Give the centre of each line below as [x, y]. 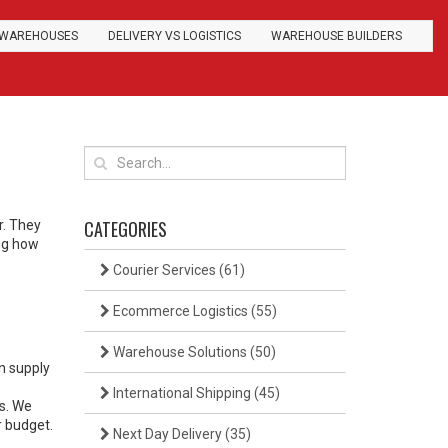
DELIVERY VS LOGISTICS [174, 36]
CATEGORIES [125, 229]
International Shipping [181, 393]
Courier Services [164, 270]
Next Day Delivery [167, 434]
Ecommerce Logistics [180, 311]
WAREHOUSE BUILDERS [336, 36]
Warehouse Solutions [179, 352]
